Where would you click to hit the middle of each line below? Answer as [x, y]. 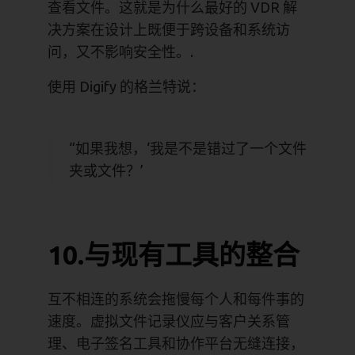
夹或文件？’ [106, 170]
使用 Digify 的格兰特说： [126, 86]
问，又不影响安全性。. [120, 51]
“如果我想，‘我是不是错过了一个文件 [188, 148]
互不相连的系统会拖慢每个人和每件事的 [176, 298]
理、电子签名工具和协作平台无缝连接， [176, 343]
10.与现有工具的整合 [174, 254]
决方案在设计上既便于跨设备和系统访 [169, 29]
